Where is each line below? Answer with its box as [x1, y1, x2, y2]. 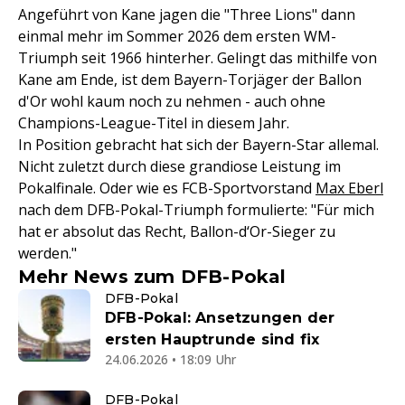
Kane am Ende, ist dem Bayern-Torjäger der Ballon [18, 70, 362, 90]
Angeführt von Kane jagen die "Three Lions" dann [18, 5, 355, 25]
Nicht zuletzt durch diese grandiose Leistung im [18, 156, 341, 177]
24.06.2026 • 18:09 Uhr [105, 351, 236, 369]
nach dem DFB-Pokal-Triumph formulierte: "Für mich [18, 200, 374, 221]
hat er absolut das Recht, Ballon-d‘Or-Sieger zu [18, 221, 335, 242]
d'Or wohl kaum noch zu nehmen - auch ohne [18, 91, 325, 112]
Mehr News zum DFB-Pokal [18, 266, 287, 288]
